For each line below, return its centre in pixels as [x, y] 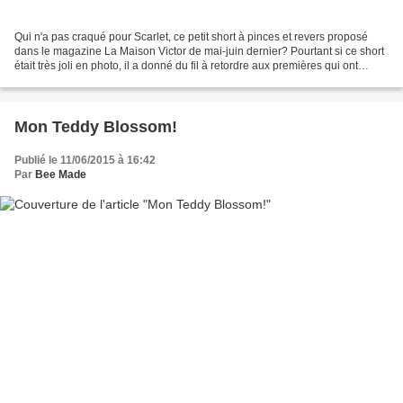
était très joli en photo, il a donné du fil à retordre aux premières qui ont [186, 66]
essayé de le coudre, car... [78, 81]
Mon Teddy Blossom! [96, 127]
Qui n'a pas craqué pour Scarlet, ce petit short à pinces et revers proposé [191, 37]
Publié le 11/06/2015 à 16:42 [85, 161]
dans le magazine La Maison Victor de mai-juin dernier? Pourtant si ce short [199, 52]
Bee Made [61, 175]
